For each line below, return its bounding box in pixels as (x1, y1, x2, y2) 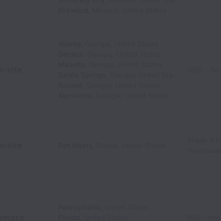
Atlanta (58, 39, 81, 48)
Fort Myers (58, 141, 93, 149)
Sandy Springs (58, 71, 106, 79)
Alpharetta (58, 91, 92, 100)
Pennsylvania (58, 203, 101, 211)
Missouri (92, 6, 119, 14)
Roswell (58, 81, 83, 89)
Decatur (58, 50, 84, 58)
